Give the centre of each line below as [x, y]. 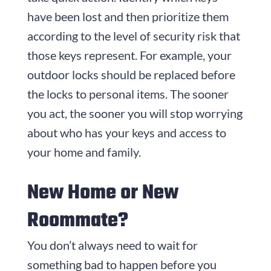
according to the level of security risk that [133, 35]
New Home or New [103, 193]
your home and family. [84, 152]
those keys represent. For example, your [129, 55]
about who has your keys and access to [126, 132]
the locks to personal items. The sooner [128, 93]
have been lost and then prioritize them [128, 16]
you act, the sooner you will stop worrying [135, 113]
